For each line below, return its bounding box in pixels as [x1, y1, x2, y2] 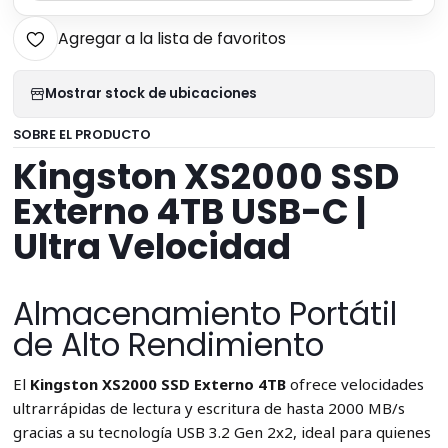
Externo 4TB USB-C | [12, 186, 366, 236]
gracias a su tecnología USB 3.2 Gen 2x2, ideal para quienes [12, 422, 431, 443]
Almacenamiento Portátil [12, 292, 397, 337]
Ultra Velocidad [12, 221, 291, 271]
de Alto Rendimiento [12, 323, 324, 368]
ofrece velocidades [285, 374, 424, 395]
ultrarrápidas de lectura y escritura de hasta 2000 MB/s [12, 398, 405, 419]
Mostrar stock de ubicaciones [44, 84, 257, 104]
